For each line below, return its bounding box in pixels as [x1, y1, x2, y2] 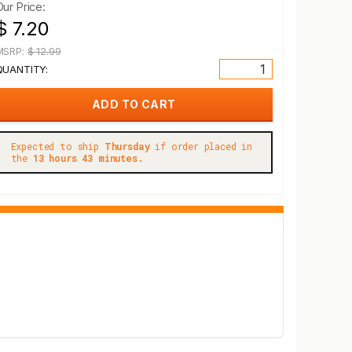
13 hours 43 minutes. [32, 152, 144, 164]
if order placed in [149, 140, 253, 152]
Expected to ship [10, 140, 104, 152]
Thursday [104, 140, 150, 152]
